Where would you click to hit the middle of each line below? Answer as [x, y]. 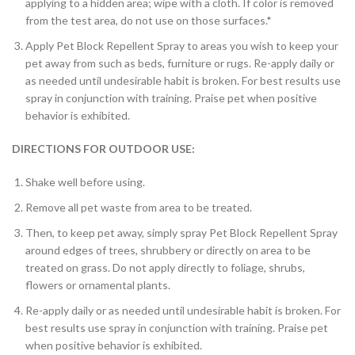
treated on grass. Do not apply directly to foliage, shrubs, [165, 267]
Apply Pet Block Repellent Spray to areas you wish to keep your [182, 46]
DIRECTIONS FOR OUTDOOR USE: [103, 149]
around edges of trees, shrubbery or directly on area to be [168, 250]
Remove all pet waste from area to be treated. [139, 207]
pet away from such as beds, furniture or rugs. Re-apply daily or [180, 63]
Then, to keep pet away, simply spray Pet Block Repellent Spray [181, 233]
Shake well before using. [85, 182]
